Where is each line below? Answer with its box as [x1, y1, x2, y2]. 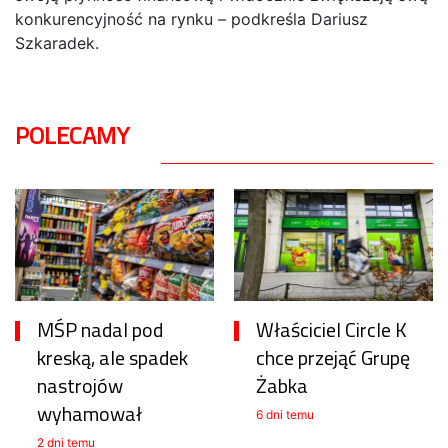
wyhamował [37, 397, 142, 429]
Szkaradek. [15, 32, 99, 53]
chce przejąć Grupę [256, 341, 410, 373]
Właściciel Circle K [256, 313, 407, 345]
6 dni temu [256, 406, 314, 422]
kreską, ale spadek [37, 341, 188, 373]
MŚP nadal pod [37, 313, 163, 345]
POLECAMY [15, 116, 129, 153]
